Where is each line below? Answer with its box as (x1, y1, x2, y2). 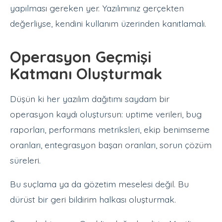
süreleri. (10, 154, 41, 166)
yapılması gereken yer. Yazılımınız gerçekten (10, 2, 184, 13)
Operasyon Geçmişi (10, 47, 151, 67)
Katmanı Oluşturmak (10, 64, 162, 84)
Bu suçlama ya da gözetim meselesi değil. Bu (10, 178, 189, 190)
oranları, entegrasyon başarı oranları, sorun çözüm (10, 139, 212, 150)
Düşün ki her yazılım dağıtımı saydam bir (10, 93, 169, 104)
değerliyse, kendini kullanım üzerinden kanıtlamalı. (10, 17, 206, 29)
